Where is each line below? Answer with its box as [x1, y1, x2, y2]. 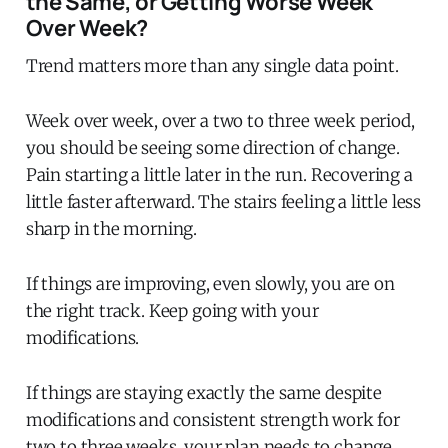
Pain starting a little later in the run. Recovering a [25, 163, 413, 186]
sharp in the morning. [25, 217, 198, 240]
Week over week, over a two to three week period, [25, 109, 415, 132]
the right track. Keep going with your [25, 299, 319, 322]
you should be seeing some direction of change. [25, 136, 400, 159]
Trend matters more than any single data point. [25, 54, 399, 77]
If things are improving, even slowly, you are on [25, 272, 395, 295]
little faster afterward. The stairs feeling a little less [25, 190, 422, 213]
